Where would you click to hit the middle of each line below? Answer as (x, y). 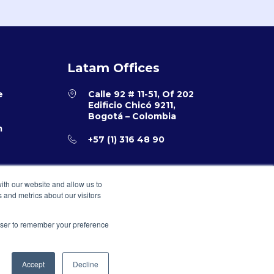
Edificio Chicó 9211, (131, 105)
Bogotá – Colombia (132, 116)
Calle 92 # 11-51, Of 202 (141, 94)
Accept (33, 264)
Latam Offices (113, 68)
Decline (86, 264)
